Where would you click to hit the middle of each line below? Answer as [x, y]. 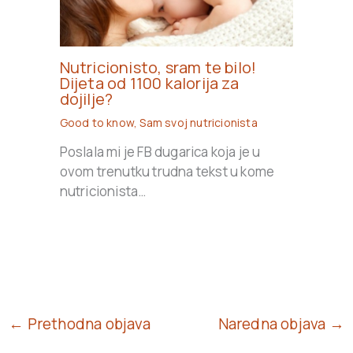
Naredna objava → [281, 324]
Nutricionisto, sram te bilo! [158, 68]
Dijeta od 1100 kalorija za [149, 84]
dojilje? [86, 99]
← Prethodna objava [80, 324]
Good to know [97, 123]
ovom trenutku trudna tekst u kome [167, 172]
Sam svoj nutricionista [199, 123]
